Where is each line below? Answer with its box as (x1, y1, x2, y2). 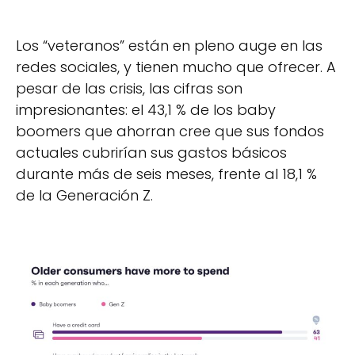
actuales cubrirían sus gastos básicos (16, 142, 287, 162)
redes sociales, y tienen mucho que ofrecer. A (16, 56, 336, 77)
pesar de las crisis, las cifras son (16, 78, 242, 98)
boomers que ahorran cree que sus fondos (16, 120, 324, 141)
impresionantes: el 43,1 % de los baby (16, 99, 276, 120)
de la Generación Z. (16, 185, 153, 205)
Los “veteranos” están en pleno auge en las (16, 35, 323, 55)
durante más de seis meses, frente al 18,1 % (16, 163, 317, 184)
